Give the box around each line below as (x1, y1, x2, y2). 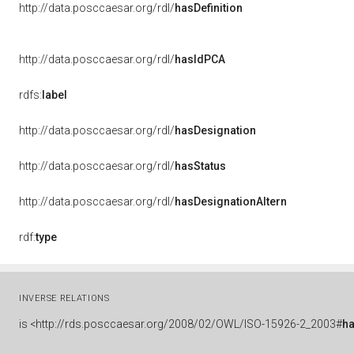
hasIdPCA (175, 53, 225, 66)
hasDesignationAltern (175, 195, 287, 208)
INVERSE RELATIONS (19, 293, 110, 303)
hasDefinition (175, 2, 243, 14)
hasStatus (175, 160, 226, 172)
